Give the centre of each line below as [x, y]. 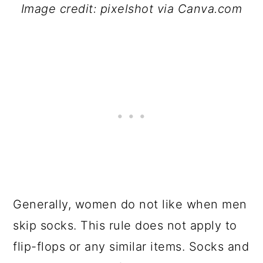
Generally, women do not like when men [130, 204]
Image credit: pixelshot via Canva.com [131, 9]
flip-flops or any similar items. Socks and [131, 247]
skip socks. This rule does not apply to [125, 225]
